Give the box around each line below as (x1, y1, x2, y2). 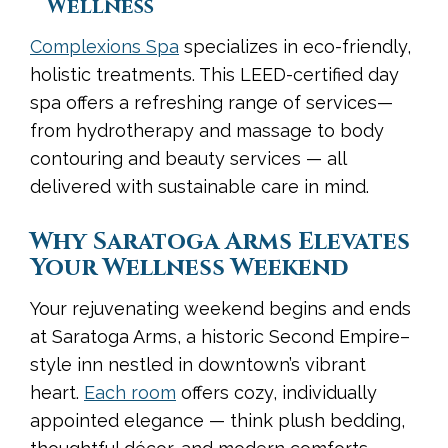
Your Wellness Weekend (30, 251, 348, 284)
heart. (30, 381, 84, 403)
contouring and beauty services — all (30, 147, 346, 169)
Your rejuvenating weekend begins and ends (30, 297, 411, 319)
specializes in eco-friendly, (179, 35, 411, 57)
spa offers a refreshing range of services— (30, 91, 393, 113)
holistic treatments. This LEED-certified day (30, 63, 399, 85)
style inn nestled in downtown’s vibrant (30, 353, 366, 375)
